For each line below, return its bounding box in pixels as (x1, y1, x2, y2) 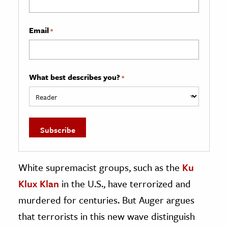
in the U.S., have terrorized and (59, 176, 191, 190)
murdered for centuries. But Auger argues (18, 192, 194, 207)
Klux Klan (18, 176, 59, 190)
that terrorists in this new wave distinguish (18, 209, 195, 223)
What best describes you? (29, 71, 120, 82)
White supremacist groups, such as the (18, 160, 182, 174)
